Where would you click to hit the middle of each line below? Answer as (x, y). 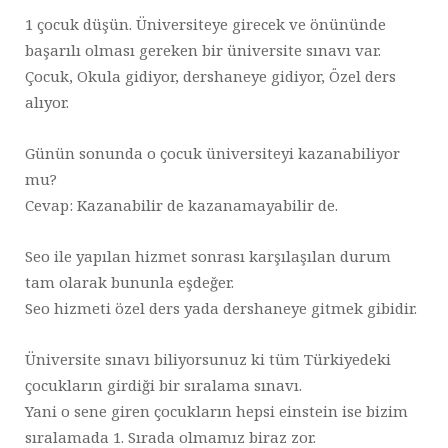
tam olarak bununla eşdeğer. (131, 282)
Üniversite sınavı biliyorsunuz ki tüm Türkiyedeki (208, 359)
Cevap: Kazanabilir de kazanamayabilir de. (181, 205)
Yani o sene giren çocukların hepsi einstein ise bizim (216, 411)
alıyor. (47, 102)
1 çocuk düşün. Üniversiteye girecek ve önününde (205, 24)
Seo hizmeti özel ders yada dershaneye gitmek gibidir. (221, 308)
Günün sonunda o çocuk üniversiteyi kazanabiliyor (212, 153)
